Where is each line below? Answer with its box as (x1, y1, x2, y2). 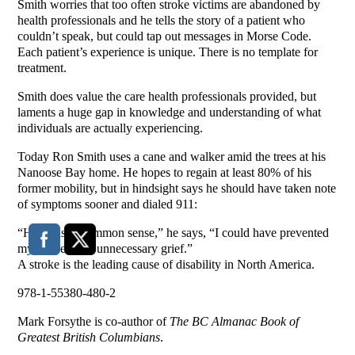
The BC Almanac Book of (170, 315, 300, 329)
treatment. (17, 61, 67, 75)
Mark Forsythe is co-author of (17, 315, 170, 329)
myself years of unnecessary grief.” (17, 242, 193, 256)
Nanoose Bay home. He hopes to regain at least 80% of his (17, 166, 312, 180)
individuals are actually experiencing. (17, 121, 204, 136)
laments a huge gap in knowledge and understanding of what (17, 105, 322, 120)
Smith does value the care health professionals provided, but (17, 90, 317, 104)
